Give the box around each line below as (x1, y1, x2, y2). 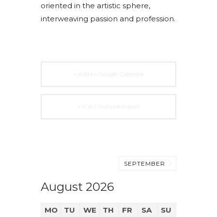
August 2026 (41, 180, 114, 194)
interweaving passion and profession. (41, 14, 175, 24)
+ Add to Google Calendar (73, 70, 144, 78)
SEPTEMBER (124, 160, 167, 168)
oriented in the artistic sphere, (41, 1, 150, 11)
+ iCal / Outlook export (77, 103, 140, 110)
